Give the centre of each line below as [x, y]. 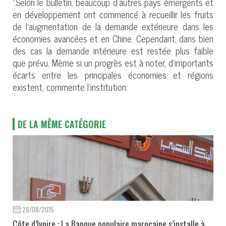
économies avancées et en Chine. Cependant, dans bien [113, 38]
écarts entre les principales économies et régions [113, 74]
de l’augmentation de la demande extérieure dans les [113, 26]
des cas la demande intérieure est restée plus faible [113, 50]
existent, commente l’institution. [70, 87]
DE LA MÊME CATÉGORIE [62, 124]
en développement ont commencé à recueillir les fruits [113, 14]
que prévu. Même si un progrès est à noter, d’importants [113, 62]
